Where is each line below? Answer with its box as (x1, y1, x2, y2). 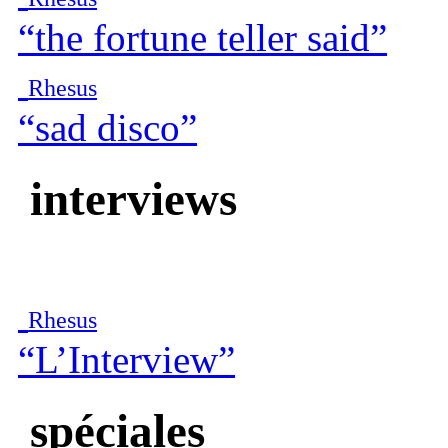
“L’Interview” (18, 338, 235, 382)
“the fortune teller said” (18, 16, 387, 60)
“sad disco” (18, 106, 197, 150)
